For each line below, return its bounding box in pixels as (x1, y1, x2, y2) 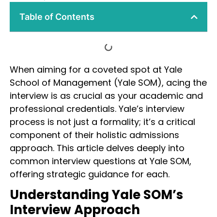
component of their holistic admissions (10, 129, 179, 141)
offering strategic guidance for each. (10, 168, 170, 181)
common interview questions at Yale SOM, (10, 155, 191, 168)
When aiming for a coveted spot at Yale (10, 63, 182, 76)
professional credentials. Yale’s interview (10, 103, 185, 115)
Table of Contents (19, 12, 94, 22)
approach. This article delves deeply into (10, 142, 185, 155)
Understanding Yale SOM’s (10, 186, 183, 204)
